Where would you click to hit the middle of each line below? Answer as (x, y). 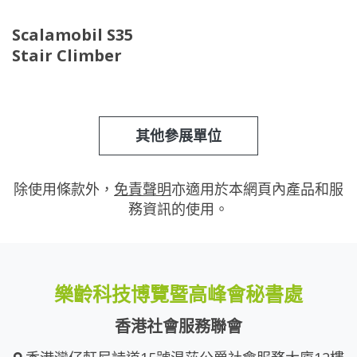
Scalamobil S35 (73, 35)
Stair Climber (67, 56)
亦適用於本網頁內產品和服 (257, 189)
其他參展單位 (178, 136)
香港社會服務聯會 (178, 327)
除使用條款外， (64, 189)
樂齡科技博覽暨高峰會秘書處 (178, 294)
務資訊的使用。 (178, 209)
